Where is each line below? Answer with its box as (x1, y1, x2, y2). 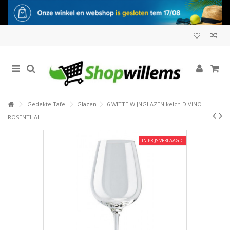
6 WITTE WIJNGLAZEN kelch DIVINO (107, 100, 202, 108)
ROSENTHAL (8, 113, 41, 121)
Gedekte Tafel (27, 100, 67, 108)
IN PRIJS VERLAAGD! (142, 137, 184, 144)
